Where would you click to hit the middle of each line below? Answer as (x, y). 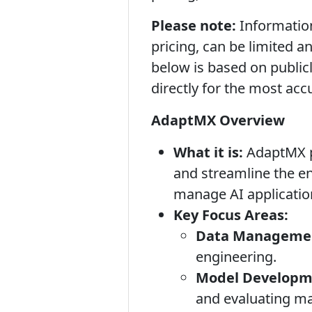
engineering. (236, 257)
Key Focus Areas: (231, 215)
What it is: (208, 152)
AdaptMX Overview (218, 120)
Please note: (194, 25)
